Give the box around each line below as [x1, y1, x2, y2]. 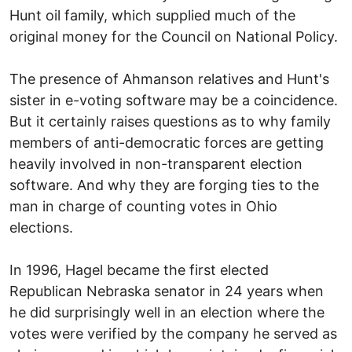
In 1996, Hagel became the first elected [9, 261, 269, 278]
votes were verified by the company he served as [9, 324, 337, 342]
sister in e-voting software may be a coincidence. [9, 91, 338, 108]
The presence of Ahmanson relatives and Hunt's [9, 70, 329, 87]
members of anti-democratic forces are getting [9, 134, 324, 151]
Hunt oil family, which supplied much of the [9, 6, 295, 24]
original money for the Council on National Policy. [9, 27, 338, 45]
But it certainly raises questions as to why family [9, 112, 331, 130]
